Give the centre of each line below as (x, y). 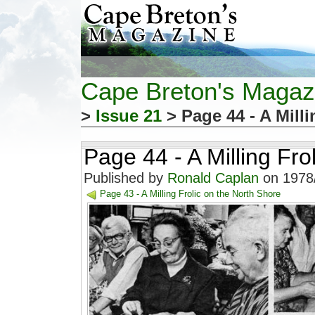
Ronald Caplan (213, 178)
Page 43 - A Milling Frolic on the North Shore (190, 194)
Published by (126, 178)
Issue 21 (129, 116)
